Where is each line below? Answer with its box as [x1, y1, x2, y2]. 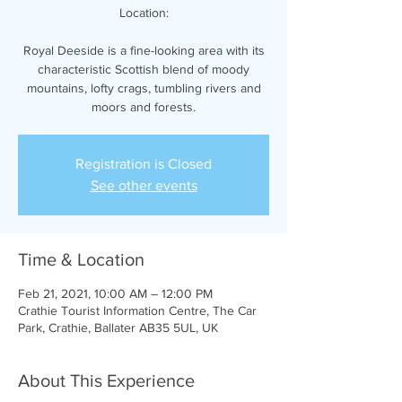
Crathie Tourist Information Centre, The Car [18, 303, 257, 318]
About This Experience [18, 371, 195, 390]
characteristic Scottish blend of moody [38, 62, 249, 76]
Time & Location [18, 249, 144, 269]
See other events [90, 178, 197, 193]
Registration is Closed [75, 156, 212, 171]
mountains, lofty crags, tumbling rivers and [26, 81, 261, 95]
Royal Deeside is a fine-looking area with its [22, 43, 265, 57]
